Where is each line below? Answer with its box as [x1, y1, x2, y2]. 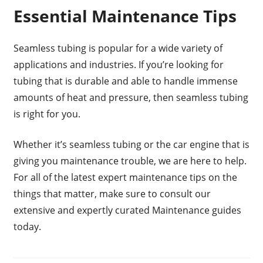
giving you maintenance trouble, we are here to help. [13, 154, 247, 167]
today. [13, 220, 41, 233]
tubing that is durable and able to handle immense [13, 74, 238, 87]
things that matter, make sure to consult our [13, 187, 211, 200]
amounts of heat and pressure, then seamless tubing [13, 90, 248, 104]
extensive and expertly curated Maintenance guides [13, 203, 241, 217]
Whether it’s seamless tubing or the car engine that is [13, 137, 249, 151]
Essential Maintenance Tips [13, 4, 241, 27]
